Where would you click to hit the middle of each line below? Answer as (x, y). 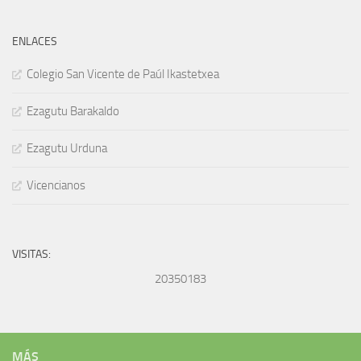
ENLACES (35, 42)
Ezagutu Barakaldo (73, 112)
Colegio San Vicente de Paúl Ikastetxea (123, 75)
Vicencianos (56, 186)
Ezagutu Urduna (67, 149)
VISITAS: (31, 255)
